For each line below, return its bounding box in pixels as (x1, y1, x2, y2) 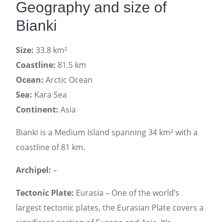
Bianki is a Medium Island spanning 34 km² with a (16, 127, 198, 138)
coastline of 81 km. (16, 142, 85, 153)
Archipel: (16, 165, 51, 175)
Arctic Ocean (44, 74, 93, 85)
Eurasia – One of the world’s (74, 187, 179, 198)
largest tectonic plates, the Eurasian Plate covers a (16, 202, 204, 213)
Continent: (16, 104, 58, 115)
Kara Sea (32, 89, 67, 100)
